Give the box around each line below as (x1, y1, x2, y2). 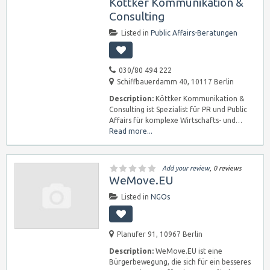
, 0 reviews (210, 165, 242, 172)
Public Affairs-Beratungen (151, 29, 237, 37)
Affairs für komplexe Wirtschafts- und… (109, 116, 242, 124)
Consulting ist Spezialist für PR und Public (109, 105, 247, 113)
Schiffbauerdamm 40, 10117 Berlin (117, 78, 234, 86)
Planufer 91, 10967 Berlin (117, 230, 202, 238)
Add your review (162, 165, 210, 172)
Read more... (109, 127, 152, 135)
